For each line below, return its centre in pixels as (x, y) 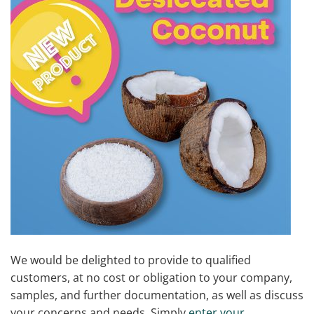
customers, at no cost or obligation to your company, (151, 278)
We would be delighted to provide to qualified (131, 260)
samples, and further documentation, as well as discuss (157, 295)
